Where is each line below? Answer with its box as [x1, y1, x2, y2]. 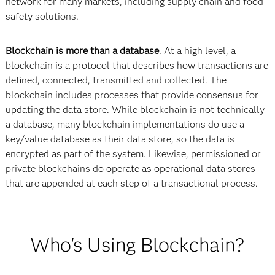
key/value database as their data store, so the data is [5, 133, 234, 145]
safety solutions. [5, 10, 79, 22]
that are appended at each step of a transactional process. [5, 177, 258, 189]
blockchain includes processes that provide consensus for [5, 89, 258, 101]
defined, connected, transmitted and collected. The [5, 74, 227, 86]
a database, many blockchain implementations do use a [5, 118, 244, 130]
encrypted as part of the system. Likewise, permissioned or [5, 148, 261, 160]
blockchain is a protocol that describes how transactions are [5, 60, 268, 71]
